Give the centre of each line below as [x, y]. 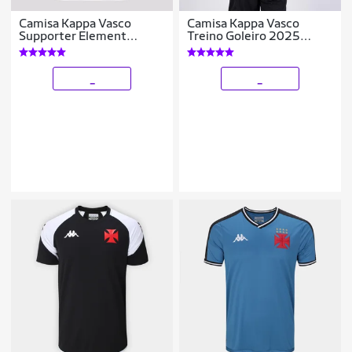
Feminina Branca [66, 49]
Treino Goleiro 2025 [244, 36]
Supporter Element [73, 36]
